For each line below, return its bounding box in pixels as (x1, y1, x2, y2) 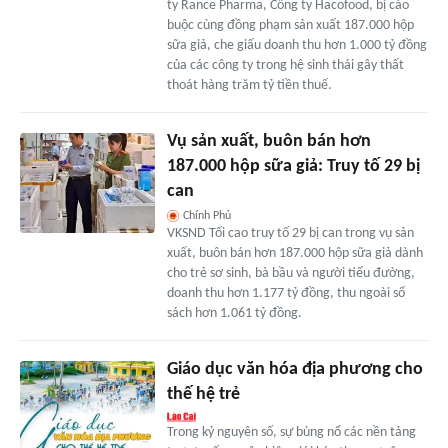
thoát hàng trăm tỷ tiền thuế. (166, 77, 332, 93)
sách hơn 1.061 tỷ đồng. (166, 305, 302, 321)
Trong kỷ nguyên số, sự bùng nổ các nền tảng (166, 424, 416, 440)
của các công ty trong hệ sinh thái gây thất (166, 57, 404, 73)
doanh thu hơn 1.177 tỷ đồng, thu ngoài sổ (166, 285, 405, 301)
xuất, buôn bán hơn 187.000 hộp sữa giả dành (166, 245, 423, 261)
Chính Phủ (182, 209, 231, 222)
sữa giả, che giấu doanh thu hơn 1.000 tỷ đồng (166, 37, 427, 53)
